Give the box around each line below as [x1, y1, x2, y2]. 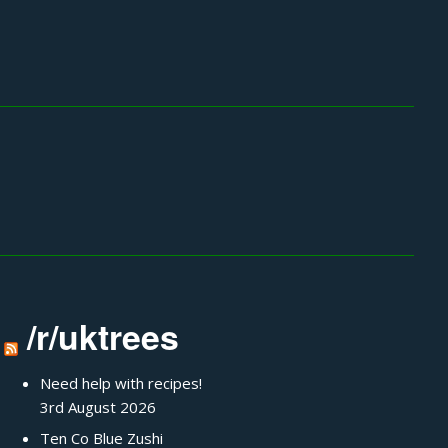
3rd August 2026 [40, 396, 157, 417]
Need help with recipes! [40, 372, 203, 393]
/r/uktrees [26, 311, 179, 360]
